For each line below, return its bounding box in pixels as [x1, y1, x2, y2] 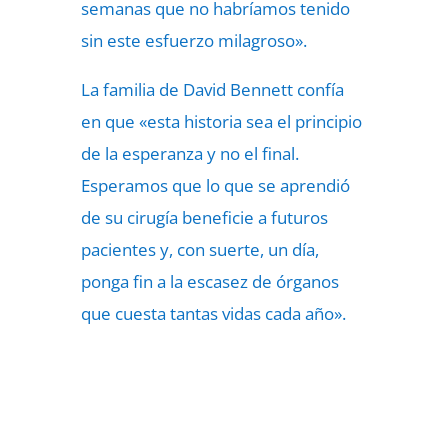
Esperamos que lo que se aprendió [80, 174, 350, 197]
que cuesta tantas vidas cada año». [80, 302, 346, 325]
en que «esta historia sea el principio [80, 110, 362, 133]
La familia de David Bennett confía [80, 78, 344, 101]
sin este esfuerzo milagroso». [80, 29, 307, 52]
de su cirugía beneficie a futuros [80, 206, 328, 229]
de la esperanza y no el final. [80, 142, 299, 165]
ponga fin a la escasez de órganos [80, 270, 339, 293]
